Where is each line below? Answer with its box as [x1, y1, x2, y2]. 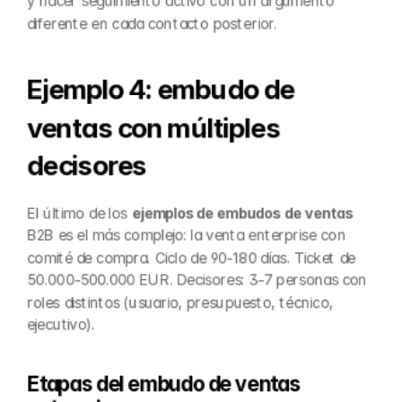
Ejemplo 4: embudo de [27, 74, 294, 106]
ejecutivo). [27, 316, 95, 334]
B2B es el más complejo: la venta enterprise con [27, 226, 345, 244]
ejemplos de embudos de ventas [131, 204, 354, 222]
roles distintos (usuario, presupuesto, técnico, [27, 293, 333, 311]
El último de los [27, 204, 132, 222]
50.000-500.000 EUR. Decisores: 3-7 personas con [27, 271, 367, 289]
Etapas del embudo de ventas [27, 371, 301, 397]
